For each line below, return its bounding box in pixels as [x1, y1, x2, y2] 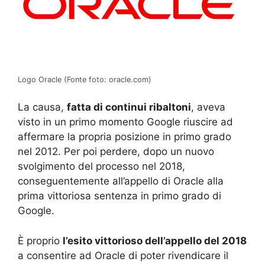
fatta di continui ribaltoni [67, 101, 191, 114]
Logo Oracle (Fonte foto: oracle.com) [18, 75, 151, 84]
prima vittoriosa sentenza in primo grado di [18, 190, 221, 202]
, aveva [191, 101, 225, 114]
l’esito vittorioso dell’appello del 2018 [63, 234, 247, 247]
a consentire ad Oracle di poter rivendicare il [18, 249, 228, 261]
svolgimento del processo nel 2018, [18, 160, 185, 173]
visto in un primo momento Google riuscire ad [18, 116, 233, 128]
